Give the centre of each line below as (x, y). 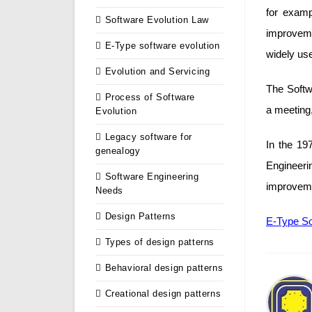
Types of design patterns (160, 242)
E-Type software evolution (162, 46)
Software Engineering (152, 177)
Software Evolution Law (157, 20)
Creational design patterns (163, 294)
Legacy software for (149, 137)
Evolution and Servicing (157, 72)
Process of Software (150, 97)
